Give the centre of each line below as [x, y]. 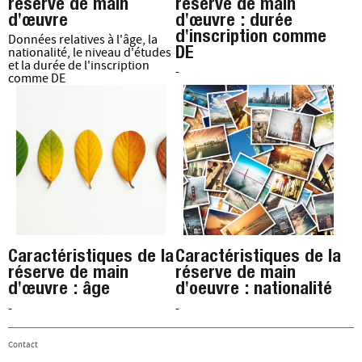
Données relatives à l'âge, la [83, 40]
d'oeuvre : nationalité [253, 288]
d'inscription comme [250, 35]
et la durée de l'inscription [79, 66]
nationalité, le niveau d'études [90, 53]
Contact [23, 344]
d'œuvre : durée [234, 19]
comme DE [37, 79]
